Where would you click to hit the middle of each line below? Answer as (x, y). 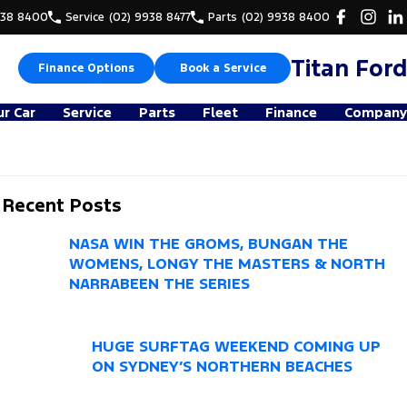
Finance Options (86, 69)
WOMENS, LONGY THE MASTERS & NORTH (228, 264)
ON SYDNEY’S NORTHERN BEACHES (222, 366)
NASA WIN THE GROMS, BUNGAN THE (209, 244)
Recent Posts (63, 205)
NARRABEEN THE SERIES (160, 284)
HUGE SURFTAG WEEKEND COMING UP (236, 346)
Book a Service (223, 69)
